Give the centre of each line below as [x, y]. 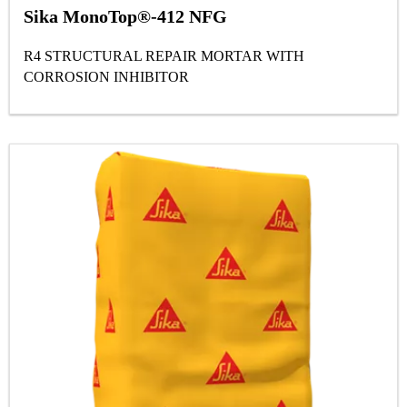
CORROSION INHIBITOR [106, 77]
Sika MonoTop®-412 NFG [125, 17]
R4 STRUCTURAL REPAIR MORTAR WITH [164, 56]
